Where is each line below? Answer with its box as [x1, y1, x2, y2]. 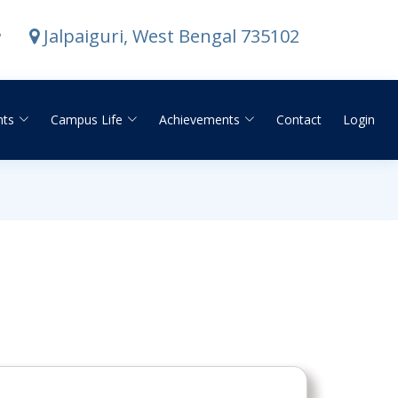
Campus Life [51, 110, 123, 128]
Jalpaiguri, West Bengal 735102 [39, 24, 299, 48]
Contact [276, 110, 322, 128]
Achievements [159, 110, 240, 128]
